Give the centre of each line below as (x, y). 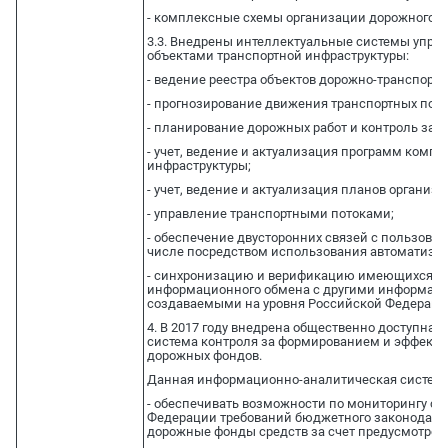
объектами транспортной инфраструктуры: (277, 56)
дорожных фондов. (204, 356)
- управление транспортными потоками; (270, 214)
